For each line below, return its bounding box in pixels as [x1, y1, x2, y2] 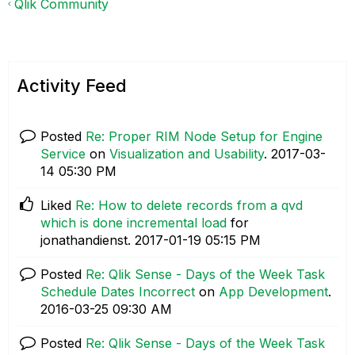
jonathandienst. [40, 232, 135, 248]
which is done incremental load [40, 215, 227, 231]
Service [40, 146, 86, 162]
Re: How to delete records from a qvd [75, 197, 303, 213]
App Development [219, 284, 328, 300]
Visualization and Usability [109, 146, 264, 162]
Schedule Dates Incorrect [40, 284, 195, 300]
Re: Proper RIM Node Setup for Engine [86, 128, 323, 144]
